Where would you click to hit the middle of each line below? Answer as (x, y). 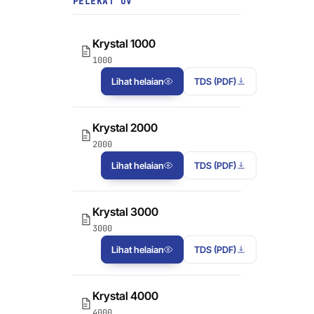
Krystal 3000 (125, 212)
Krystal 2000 (125, 128)
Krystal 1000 (124, 44)
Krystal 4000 (125, 296)
